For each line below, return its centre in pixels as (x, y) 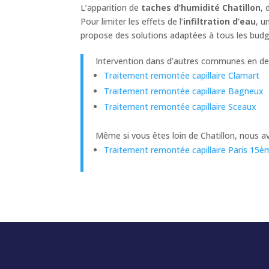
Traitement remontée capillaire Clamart (182, 75)
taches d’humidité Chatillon (201, 7)
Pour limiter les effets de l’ (132, 21)
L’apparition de (111, 7)
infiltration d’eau (220, 21)
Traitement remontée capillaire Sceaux (180, 106)
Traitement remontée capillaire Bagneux (184, 91)
